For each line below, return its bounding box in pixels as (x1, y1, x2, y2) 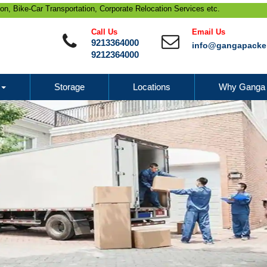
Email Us (192, 28, 225, 36)
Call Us (91, 28, 117, 36)
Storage (54, 82, 85, 92)
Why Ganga (219, 82, 265, 92)
